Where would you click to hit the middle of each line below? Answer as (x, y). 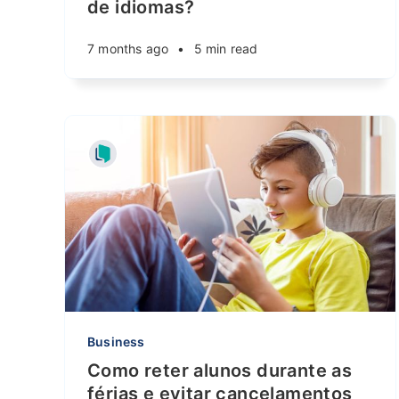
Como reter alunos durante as (220, 370)
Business (116, 342)
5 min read (226, 49)
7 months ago (128, 49)
